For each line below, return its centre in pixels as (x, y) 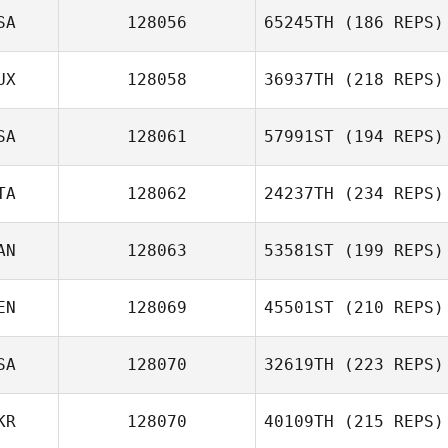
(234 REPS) (389, 193)
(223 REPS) (389, 364)
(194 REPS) (389, 136)
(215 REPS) (389, 421)
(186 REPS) (389, 22)
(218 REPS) (389, 79)
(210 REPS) (389, 307)
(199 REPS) (389, 250)
